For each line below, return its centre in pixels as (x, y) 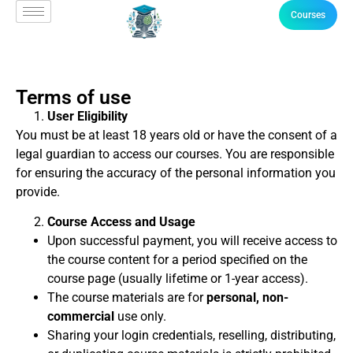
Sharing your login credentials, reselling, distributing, (191, 336)
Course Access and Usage (121, 222)
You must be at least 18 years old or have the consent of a (176, 135)
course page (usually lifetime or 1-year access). (178, 279)
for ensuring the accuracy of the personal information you (176, 173)
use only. (140, 317)
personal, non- (247, 298)
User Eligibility (87, 116)
